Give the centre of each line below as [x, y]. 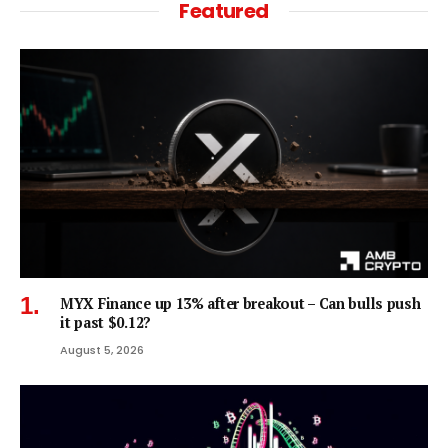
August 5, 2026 [102, 350]
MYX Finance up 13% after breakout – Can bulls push [240, 304]
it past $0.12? [105, 323]
